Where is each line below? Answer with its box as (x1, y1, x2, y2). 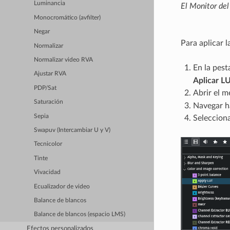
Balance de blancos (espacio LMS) (34, 212, 126, 218)
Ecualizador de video (34, 183, 90, 189)
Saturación (34, 99, 64, 105)
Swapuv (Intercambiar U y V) (34, 127, 111, 133)
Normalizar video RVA (34, 56, 93, 63)
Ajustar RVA (34, 71, 67, 77)
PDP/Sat (34, 85, 57, 91)
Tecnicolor (34, 141, 63, 147)
